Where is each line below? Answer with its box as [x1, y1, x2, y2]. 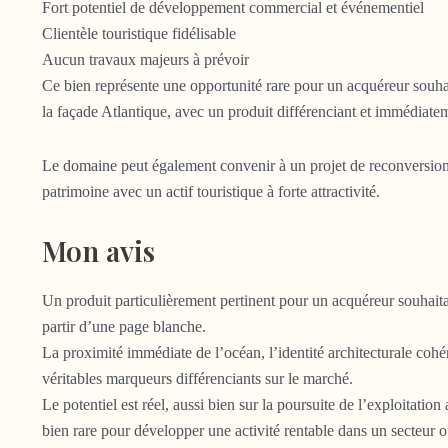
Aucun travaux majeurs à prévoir [42, 50, 249, 68]
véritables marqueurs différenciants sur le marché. [42, 370, 353, 388]
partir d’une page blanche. [42, 318, 206, 336]
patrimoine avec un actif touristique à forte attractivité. [42, 182, 380, 200]
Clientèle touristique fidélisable [42, 24, 236, 42]
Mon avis [42, 231, 155, 269]
